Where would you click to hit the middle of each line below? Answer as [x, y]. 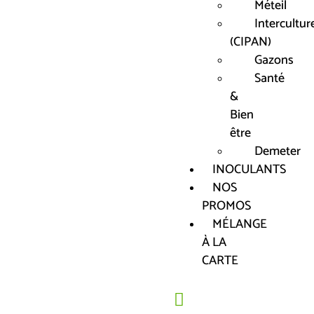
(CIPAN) [251, 42]
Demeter [278, 151]
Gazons [274, 60]
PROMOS [226, 206]
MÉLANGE [240, 224]
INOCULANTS [249, 170]
